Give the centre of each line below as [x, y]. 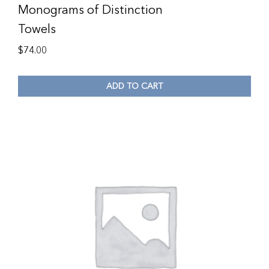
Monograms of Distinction [90, 10]
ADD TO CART [134, 86]
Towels [37, 29]
